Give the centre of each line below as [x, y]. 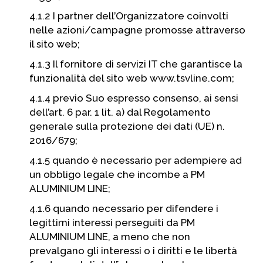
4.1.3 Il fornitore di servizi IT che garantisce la [136, 64]
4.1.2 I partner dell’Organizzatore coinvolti [129, 16]
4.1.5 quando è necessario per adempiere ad [136, 160]
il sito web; [55, 44]
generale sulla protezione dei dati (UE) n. [127, 126]
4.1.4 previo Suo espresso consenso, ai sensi [134, 98]
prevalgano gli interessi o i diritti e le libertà [133, 251]
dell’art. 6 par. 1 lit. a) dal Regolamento [120, 112]
